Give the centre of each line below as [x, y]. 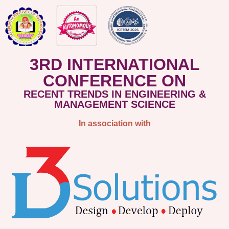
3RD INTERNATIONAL [114, 64]
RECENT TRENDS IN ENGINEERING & [114, 94]
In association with [114, 123]
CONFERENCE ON [114, 81]
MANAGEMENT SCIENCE [114, 104]
